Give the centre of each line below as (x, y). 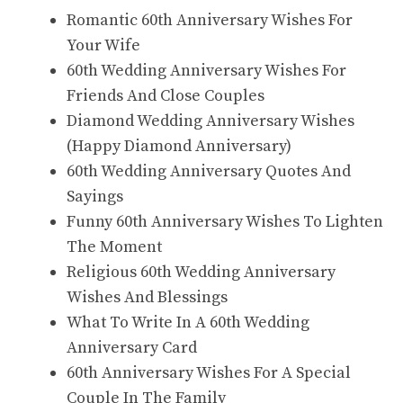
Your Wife (103, 45)
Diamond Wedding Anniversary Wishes (210, 121)
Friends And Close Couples (166, 96)
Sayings (95, 197)
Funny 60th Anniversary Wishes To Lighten (225, 222)
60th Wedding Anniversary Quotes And (209, 171)
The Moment (114, 247)
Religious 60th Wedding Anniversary (201, 272)
